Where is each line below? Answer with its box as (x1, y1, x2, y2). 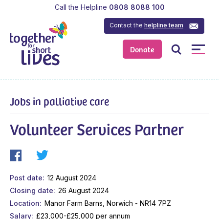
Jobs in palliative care (10, 93, 109, 108)
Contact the (109, 21, 145, 29)
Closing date (10, 186, 53, 195)
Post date (10, 173, 43, 182)
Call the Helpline (54, 2, 107, 11)
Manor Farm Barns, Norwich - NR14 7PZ (44, 198, 171, 207)
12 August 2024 (47, 173, 96, 182)
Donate (130, 44, 155, 55)
